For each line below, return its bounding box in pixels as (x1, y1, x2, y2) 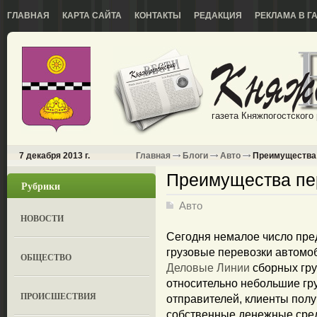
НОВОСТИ (21, 212, 64, 224)
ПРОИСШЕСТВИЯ (21, 290, 97, 302)
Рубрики (21, 178, 60, 193)
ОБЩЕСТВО (21, 251, 72, 263)
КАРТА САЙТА (62, 11, 122, 21)
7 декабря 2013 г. (19, 151, 90, 161)
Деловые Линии (166, 262, 250, 274)
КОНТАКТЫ (134, 11, 181, 21)
